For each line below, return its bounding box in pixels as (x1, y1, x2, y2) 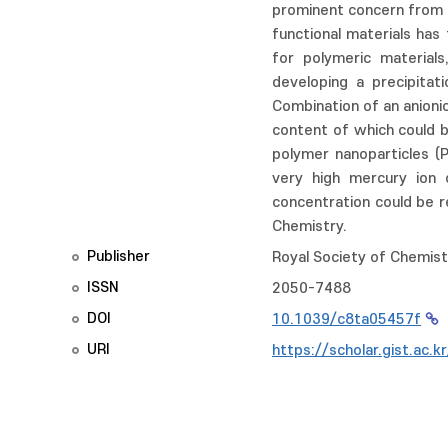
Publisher (87, 248, 150, 265)
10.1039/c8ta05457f (272, 311, 421, 328)
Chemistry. (272, 218, 347, 235)
